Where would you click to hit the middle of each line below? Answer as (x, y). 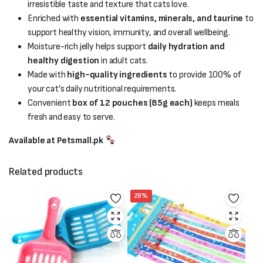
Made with (48, 75)
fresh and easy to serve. (72, 117)
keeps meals (216, 103)
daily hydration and (186, 47)
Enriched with (54, 18)
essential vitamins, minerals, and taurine (162, 18)
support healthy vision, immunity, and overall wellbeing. (129, 33)
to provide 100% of (204, 75)
